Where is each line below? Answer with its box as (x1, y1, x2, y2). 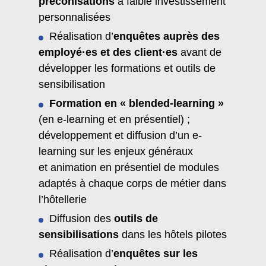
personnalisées (39, 11, 110, 23)
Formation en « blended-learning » (49, 97, 224, 109)
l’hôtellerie (39, 193, 87, 205)
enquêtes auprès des (113, 30, 220, 42)
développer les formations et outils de (39, 62, 216, 74)
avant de (180, 46, 221, 58)
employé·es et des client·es (39, 46, 180, 58)
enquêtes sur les (113, 247, 198, 259)
